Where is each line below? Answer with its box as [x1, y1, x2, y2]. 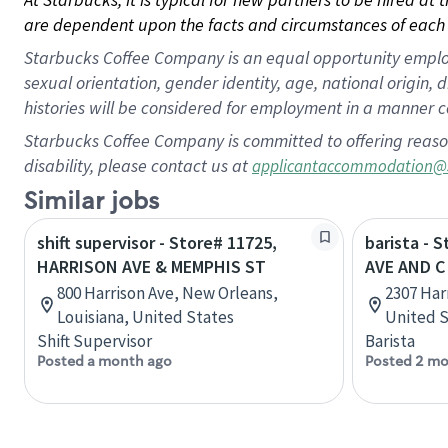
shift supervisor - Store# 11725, [37, 231, 277, 254]
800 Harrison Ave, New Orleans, [57, 282, 278, 304]
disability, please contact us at [24, 154, 252, 177]
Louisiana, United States [57, 306, 234, 328]
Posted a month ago [37, 352, 172, 370]
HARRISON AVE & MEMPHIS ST [37, 255, 266, 278]
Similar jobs [24, 186, 159, 217]
